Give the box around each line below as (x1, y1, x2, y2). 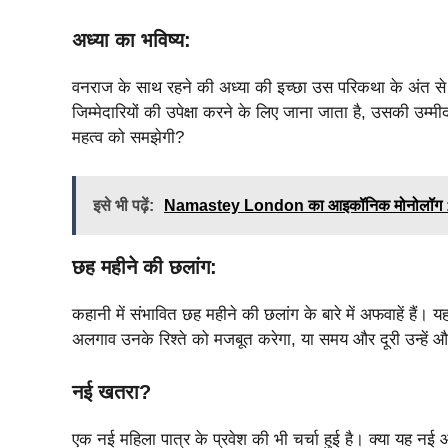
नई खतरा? (72, 381, 151, 404)
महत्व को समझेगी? (72, 128, 184, 148)
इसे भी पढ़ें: (93, 196, 154, 214)
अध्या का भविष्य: (72, 29, 191, 52)
